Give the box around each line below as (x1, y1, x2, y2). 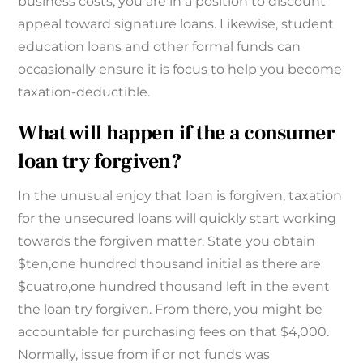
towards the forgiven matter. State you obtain (18, 233, 316, 249)
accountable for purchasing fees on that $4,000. (18, 323, 330, 340)
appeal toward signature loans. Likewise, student (18, 16, 335, 32)
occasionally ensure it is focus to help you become (18, 62, 343, 78)
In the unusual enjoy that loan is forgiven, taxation (18, 187, 343, 203)
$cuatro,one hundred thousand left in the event (18, 278, 331, 294)
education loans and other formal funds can (18, 39, 301, 55)
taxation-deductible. (18, 84, 151, 100)
